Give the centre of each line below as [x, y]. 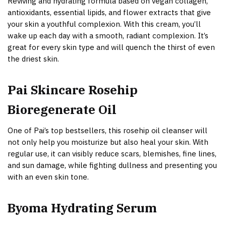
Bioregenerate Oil [62, 110]
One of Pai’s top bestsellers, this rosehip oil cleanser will [107, 131]
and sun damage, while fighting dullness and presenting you [112, 165]
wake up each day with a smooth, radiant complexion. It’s [108, 35]
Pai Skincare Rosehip [73, 90]
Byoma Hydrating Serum [82, 208]
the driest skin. [33, 59]
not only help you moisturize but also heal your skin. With [108, 142]
